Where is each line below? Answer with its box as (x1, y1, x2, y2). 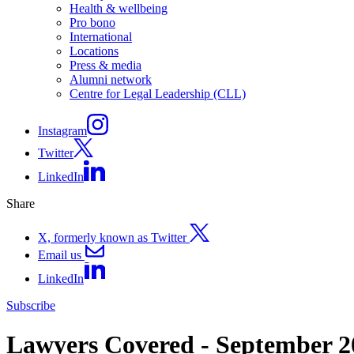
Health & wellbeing (70, 2, 168, 16)
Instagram (38, 124, 87, 138)
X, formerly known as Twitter (38, 230, 190, 244)
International (70, 30, 132, 44)
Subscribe (6, 299, 55, 313)
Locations (70, 44, 119, 58)
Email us (38, 247, 81, 262)
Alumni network (70, 73, 152, 87)
